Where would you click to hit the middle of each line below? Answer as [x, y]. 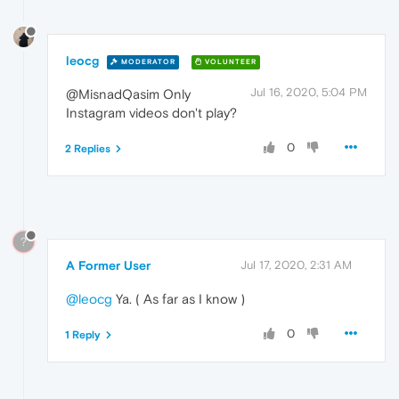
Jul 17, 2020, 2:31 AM [296, 265]
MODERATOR [147, 61]
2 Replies [88, 149]
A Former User [108, 266]
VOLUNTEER [229, 61]
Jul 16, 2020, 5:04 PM [309, 93]
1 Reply [83, 335]
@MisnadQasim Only [128, 94]
